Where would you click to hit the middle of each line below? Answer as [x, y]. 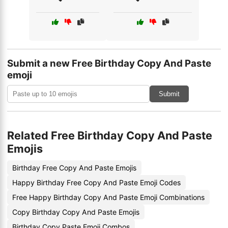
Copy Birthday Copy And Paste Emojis [76, 212]
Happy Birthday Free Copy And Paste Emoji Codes [96, 182]
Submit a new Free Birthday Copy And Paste [109, 63]
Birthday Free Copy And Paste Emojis [74, 168]
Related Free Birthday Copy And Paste [110, 135]
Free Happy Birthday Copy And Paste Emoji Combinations [108, 197]
